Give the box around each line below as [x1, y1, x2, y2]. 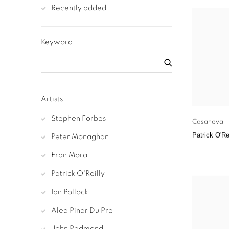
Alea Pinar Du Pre [51, 207, 113, 215]
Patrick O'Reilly [51, 170, 105, 178]
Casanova [192, 119, 223, 126]
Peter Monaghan [51, 133, 109, 141]
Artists [41, 95, 63, 103]
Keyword [41, 38, 73, 47]
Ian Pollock [51, 188, 88, 196]
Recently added [51, 4, 106, 12]
